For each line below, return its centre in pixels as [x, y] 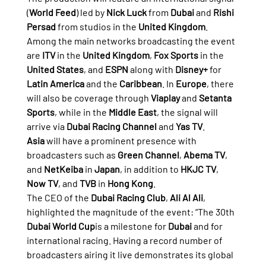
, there [221, 83]
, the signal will [188, 112]
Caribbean [140, 83]
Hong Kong [130, 183]
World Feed [52, 12]
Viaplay [165, 97]
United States [55, 69]
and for [208, 226]
